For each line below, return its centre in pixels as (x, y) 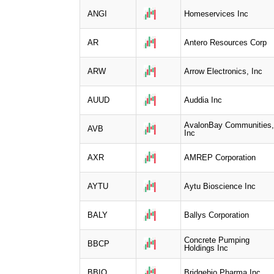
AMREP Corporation (220, 157)
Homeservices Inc (216, 13)
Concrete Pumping (217, 240)
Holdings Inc (206, 248)
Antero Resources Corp (225, 42)
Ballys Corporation (217, 215)
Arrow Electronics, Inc (223, 71)
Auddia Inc (203, 100)
